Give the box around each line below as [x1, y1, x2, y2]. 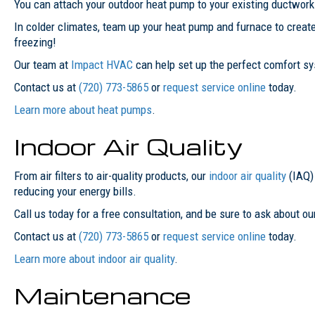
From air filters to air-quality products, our [14, 168, 209, 183]
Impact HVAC [71, 57, 133, 72]
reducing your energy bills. [14, 184, 136, 198]
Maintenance [14, 279, 191, 310]
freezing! [14, 34, 56, 49]
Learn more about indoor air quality [14, 251, 174, 266]
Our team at [14, 57, 71, 72]
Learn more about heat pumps [14, 102, 152, 117]
